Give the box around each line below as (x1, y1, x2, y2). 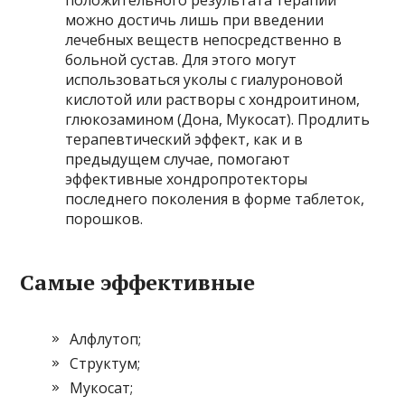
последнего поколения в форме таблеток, (65, 189, 365, 209)
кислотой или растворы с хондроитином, (65, 89, 361, 109)
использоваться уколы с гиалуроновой (65, 70, 344, 89)
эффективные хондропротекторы (65, 169, 308, 189)
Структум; (70, 353, 141, 373)
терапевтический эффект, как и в (65, 129, 304, 149)
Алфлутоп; (70, 329, 142, 349)
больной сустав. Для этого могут (65, 50, 297, 70)
